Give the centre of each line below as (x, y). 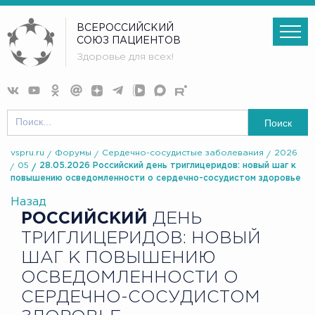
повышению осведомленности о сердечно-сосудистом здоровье (156, 179)
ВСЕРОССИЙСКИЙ (126, 28)
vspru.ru (27, 153)
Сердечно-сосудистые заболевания (183, 153)
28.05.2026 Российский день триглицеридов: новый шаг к (168, 166)
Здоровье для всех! (126, 57)
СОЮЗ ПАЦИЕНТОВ (129, 40)
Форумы (73, 153)
